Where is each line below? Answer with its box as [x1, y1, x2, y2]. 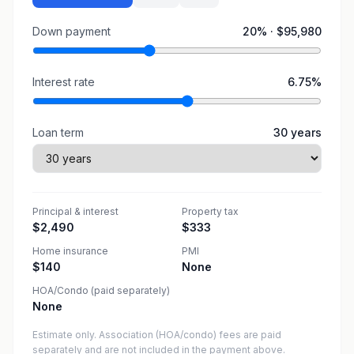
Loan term [32, 126, 84, 139]
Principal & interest [32, 205, 119, 217]
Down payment [32, 24, 111, 38]
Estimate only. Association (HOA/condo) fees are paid [32, 329, 281, 341]
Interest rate [32, 75, 95, 88]
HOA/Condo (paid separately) [32, 284, 170, 296]
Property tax [182, 205, 239, 217]
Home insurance [32, 245, 108, 257]
